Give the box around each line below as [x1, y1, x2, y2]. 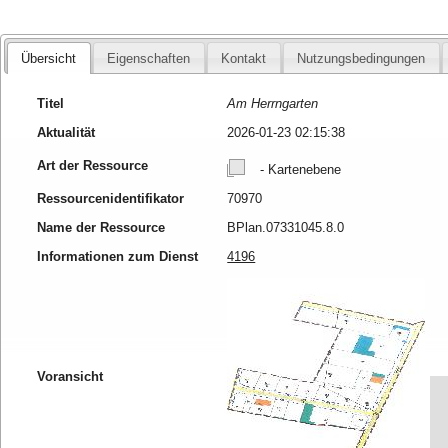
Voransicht [37, 368, 104, 384]
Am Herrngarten [227, 95, 319, 111]
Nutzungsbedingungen [297, 50, 426, 66]
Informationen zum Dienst [37, 248, 199, 264]
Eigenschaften [107, 50, 191, 66]
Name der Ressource [37, 219, 166, 235]
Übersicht [21, 50, 77, 66]
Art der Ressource [37, 157, 149, 173]
